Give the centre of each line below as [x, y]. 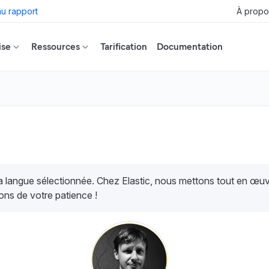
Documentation [190, 47]
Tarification [124, 47]
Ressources [56, 47]
